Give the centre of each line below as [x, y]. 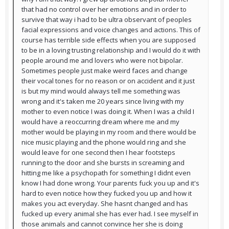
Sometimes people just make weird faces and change [105, 71]
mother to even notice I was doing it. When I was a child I [108, 112]
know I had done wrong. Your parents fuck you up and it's [110, 183]
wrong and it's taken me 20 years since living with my [103, 101]
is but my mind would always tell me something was [101, 91]
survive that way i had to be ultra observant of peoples [107, 20]
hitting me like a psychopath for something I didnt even [106, 173]
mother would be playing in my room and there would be [109, 132]
